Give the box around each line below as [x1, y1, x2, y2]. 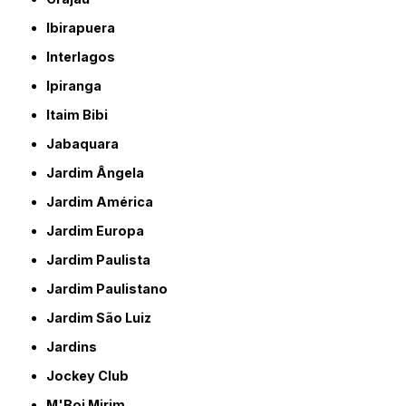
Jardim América [54, 193, 154, 209]
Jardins [54, 338, 98, 354]
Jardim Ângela [54, 164, 145, 180]
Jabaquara [54, 135, 120, 151]
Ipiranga [50, 77, 102, 93]
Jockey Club [54, 367, 130, 383]
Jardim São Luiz [54, 309, 152, 325]
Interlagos [50, 48, 116, 64]
